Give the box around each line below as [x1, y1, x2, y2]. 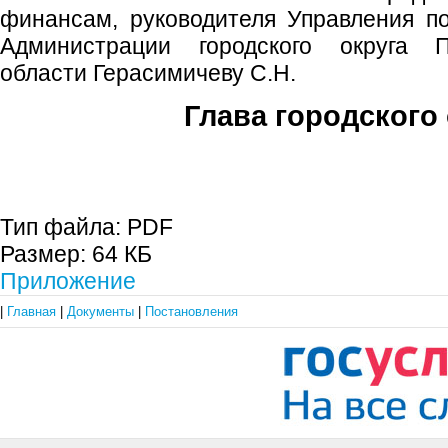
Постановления [145, 304, 238, 319]
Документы [67, 304, 138, 319]
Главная [7, 304, 60, 319]
